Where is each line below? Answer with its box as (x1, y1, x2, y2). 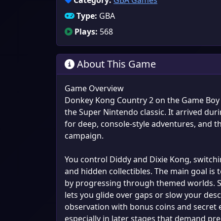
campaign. (65, 130, 104, 141)
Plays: (74, 26, 98, 37)
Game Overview (65, 83, 124, 94)
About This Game (74, 57, 156, 71)
